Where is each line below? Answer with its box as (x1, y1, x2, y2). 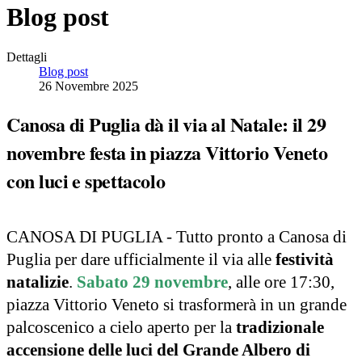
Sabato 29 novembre (77, 271, 228, 292)
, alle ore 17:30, (228, 271, 335, 292)
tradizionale (236, 317, 324, 337)
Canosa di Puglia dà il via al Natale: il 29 (6, 109, 326, 138)
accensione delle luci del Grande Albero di (6, 339, 310, 360)
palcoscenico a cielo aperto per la (6, 317, 236, 337)
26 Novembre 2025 (39, 78, 138, 93)
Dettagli (6, 49, 47, 64)
